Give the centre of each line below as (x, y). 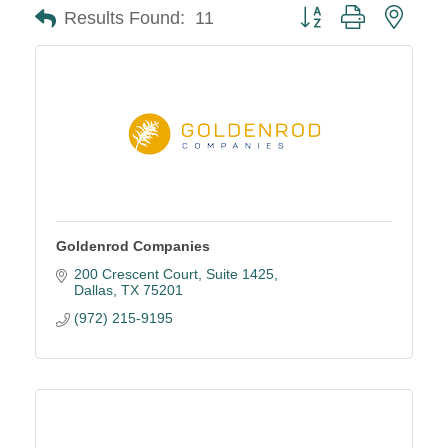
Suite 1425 (239, 274)
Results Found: (124, 18)
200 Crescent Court (135, 274)
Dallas (93, 290)
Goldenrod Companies (133, 246)
